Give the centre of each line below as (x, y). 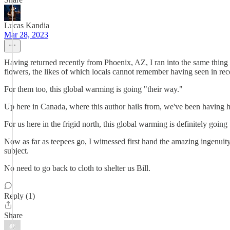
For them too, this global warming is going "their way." (93, 89)
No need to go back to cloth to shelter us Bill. (77, 168)
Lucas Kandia (27, 25)
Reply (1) (20, 196)
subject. (16, 151)
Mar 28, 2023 (26, 35)
